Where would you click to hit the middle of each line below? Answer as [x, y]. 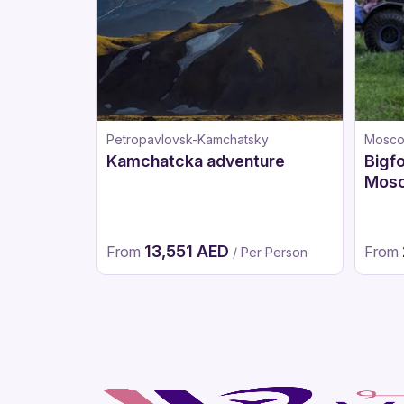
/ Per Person [270, 252]
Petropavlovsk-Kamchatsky [188, 139]
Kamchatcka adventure [196, 161]
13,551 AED [188, 251]
